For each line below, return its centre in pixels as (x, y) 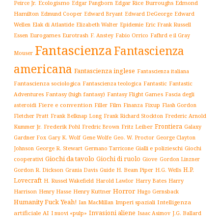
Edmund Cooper (61, 14)
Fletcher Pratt (31, 116)
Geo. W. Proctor (134, 138)
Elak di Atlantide (53, 25)
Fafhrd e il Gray (170, 36)
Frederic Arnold (186, 116)
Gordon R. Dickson (39, 170)
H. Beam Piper (135, 170)
